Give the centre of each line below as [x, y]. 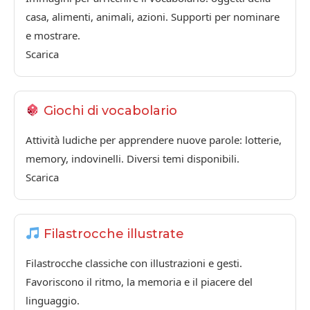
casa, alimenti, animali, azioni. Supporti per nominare [153, 16]
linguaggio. [53, 301]
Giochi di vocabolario [108, 111]
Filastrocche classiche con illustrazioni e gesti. [134, 263]
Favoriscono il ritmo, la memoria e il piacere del [139, 282]
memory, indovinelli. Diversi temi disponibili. [133, 159]
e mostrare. [53, 35]
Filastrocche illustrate [112, 234]
